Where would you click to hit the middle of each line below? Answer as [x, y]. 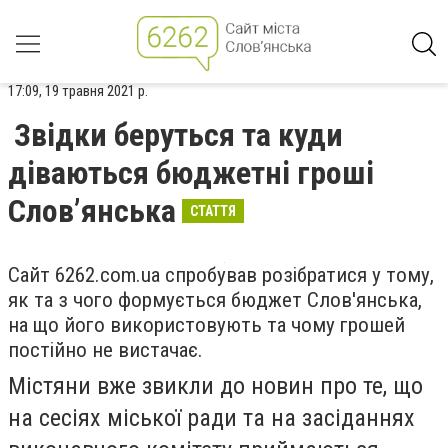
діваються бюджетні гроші [191, 173]
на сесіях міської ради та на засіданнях [211, 418]
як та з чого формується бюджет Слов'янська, [215, 300]
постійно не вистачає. [105, 350]
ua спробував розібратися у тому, [287, 275]
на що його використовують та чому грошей [206, 325]
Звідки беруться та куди [178, 135]
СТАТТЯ [213, 211]
